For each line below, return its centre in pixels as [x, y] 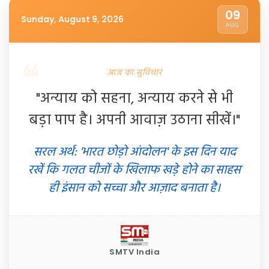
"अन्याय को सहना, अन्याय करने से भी [134, 99]
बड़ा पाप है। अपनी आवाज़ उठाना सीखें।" [134, 120]
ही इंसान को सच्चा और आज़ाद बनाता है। [134, 188]
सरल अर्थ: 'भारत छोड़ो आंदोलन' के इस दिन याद [134, 152]
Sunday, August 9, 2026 [72, 19]
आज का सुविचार [134, 73]
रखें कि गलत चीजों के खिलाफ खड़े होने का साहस [134, 170]
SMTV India [134, 252]
